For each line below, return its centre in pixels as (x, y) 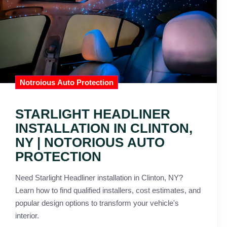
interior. (27, 215)
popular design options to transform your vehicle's (97, 203)
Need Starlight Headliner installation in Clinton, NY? (99, 177)
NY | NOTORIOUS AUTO (90, 142)
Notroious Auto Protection (67, 82)
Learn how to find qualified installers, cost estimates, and (108, 190)
